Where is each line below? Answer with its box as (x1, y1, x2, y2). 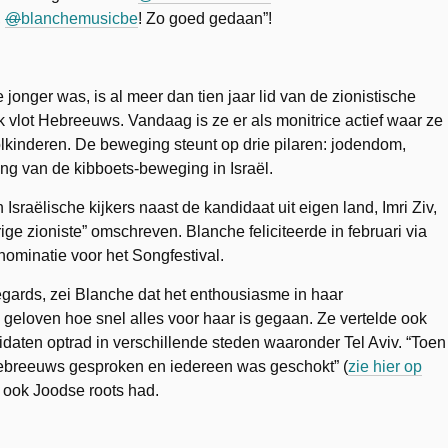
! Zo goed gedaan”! (138, 9, 272, 27)
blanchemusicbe (21, 9, 138, 27)
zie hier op (348, 357, 422, 375)
